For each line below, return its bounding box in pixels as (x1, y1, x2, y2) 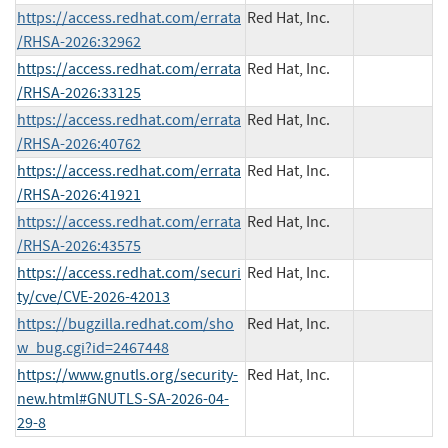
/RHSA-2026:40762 (17, 133, 141, 154)
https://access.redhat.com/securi (17, 262, 241, 283)
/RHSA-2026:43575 (17, 235, 141, 256)
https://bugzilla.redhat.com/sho (17, 313, 234, 334)
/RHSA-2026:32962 (17, 31, 141, 52)
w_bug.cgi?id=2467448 (17, 337, 169, 358)
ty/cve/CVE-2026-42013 (17, 286, 170, 307)
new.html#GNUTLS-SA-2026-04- (17, 388, 229, 409)
